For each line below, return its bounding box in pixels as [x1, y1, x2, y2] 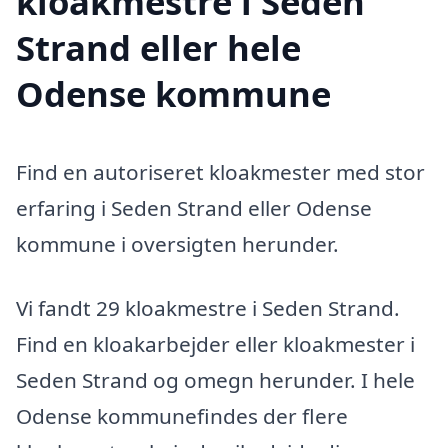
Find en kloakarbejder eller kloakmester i [16, 329, 415, 358]
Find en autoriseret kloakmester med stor [16, 157, 425, 186]
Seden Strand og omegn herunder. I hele [16, 365, 415, 394]
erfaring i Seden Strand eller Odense [16, 193, 372, 222]
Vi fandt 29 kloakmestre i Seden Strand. [16, 293, 400, 322]
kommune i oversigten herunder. [16, 229, 339, 258]
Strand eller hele [16, 23, 301, 71]
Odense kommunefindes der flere [16, 401, 348, 430]
